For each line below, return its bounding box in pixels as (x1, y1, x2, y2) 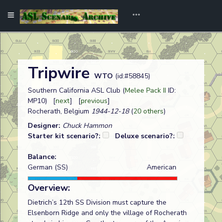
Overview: (28, 182, 70, 194)
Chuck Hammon (62, 121, 112, 130)
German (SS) (28, 163, 68, 172)
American (147, 163, 176, 172)
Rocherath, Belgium (28, 107, 89, 116)
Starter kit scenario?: (28, 131, 103, 141)
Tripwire (28, 62, 94, 84)
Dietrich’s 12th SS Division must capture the (28, 198, 166, 207)
